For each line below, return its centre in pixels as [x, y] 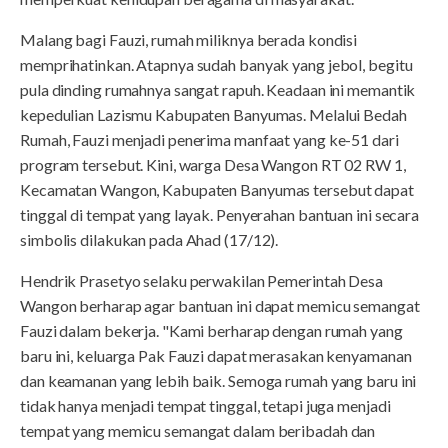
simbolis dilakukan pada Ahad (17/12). [149, 239]
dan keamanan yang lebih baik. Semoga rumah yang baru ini [218, 380]
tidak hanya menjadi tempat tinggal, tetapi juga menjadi [205, 405]
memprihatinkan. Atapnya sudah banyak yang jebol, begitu [216, 64]
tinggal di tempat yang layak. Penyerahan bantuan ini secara [220, 214]
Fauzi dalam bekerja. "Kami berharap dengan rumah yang [211, 330]
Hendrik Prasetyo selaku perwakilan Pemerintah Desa [201, 280]
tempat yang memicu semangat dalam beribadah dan [198, 430]
